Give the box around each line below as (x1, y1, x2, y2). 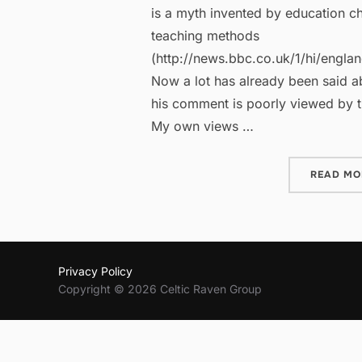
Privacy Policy (58, 264, 133, 279)
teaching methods (151, 27, 259, 44)
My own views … (151, 118, 254, 134)
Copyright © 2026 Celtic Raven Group (58, 282, 262, 297)
